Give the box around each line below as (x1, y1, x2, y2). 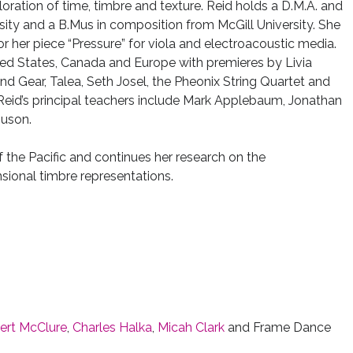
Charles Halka (72, 320, 152, 335)
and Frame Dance (224, 320, 331, 335)
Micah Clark (157, 320, 225, 335)
